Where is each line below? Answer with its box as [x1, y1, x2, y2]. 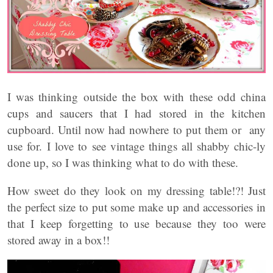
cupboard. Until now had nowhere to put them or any [7, 122, 266, 138]
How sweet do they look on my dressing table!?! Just [7, 183, 266, 199]
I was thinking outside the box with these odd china [7, 89, 266, 105]
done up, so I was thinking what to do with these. [7, 155, 242, 171]
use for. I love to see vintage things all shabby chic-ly [7, 138, 266, 154]
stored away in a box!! [7, 232, 110, 248]
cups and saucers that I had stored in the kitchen [7, 105, 266, 121]
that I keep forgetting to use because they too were [7, 216, 266, 232]
